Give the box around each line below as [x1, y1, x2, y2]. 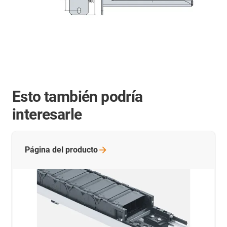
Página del [25, 145, 65, 155]
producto [65, 145, 98, 155]
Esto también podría [12, 88, 143, 106]
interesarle [12, 105, 82, 124]
